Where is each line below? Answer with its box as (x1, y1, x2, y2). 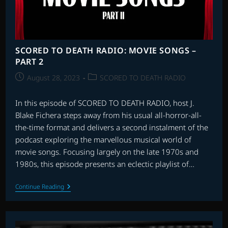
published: (14, 82, 51, 93)
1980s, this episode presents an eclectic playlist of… (15, 158, 194, 169)
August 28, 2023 (26, 72, 80, 82)
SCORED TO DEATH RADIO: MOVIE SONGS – (15, 44, 196, 56)
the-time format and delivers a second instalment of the (15, 122, 208, 132)
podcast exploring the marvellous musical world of (15, 134, 191, 145)
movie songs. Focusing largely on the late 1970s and (15, 146, 198, 157)
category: (87, 82, 119, 93)
